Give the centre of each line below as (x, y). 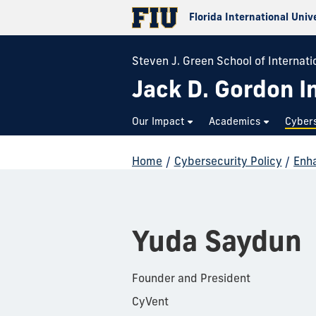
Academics (235, 121)
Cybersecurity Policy (228, 161)
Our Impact (158, 121)
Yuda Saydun (217, 241)
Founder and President (191, 278)
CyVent (150, 301)
